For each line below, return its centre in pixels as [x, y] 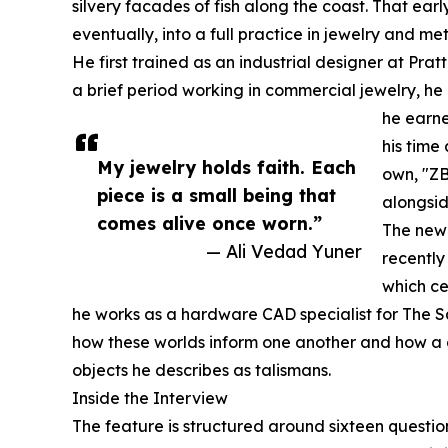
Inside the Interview [150, 398]
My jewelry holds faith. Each [226, 167]
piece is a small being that [216, 195]
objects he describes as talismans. [201, 370]
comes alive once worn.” [209, 223]
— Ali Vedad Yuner [284, 251]
